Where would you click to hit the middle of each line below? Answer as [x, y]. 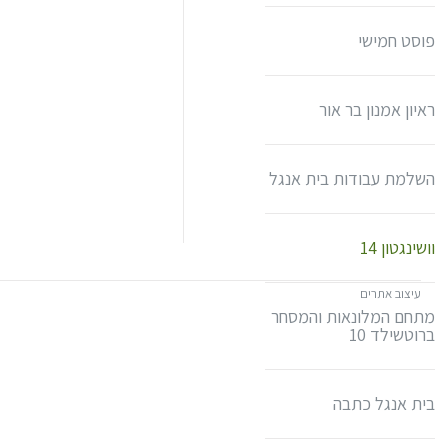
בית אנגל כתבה [383, 403]
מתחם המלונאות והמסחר [352, 316]
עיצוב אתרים [389, 293]
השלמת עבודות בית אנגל [351, 178]
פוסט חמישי [396, 40]
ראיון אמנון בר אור [376, 109]
